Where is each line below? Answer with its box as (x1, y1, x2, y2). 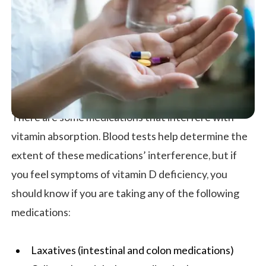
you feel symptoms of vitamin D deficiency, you (11, 167, 227, 181)
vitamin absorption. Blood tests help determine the (11, 129, 248, 143)
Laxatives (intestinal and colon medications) (31, 243, 234, 257)
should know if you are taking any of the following (11, 186, 239, 200)
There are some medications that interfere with (11, 110, 234, 124)
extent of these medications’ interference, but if (11, 148, 237, 162)
